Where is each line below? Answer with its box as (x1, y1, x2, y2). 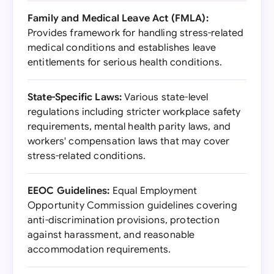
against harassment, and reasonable (28, 229, 195, 241)
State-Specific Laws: (28, 91, 122, 103)
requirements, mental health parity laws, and (28, 120, 231, 133)
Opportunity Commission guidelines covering (28, 199, 237, 212)
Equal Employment (109, 185, 198, 197)
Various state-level (122, 91, 209, 103)
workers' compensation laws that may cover (28, 135, 230, 147)
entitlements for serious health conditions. (28, 56, 222, 68)
